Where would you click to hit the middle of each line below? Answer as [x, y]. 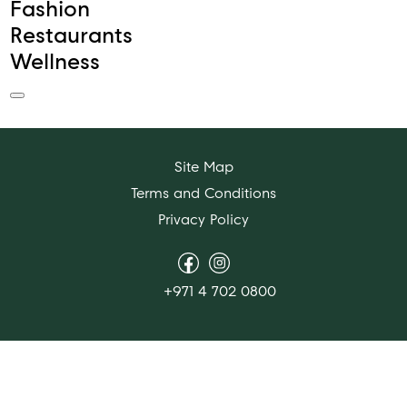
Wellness [55, 61]
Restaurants [72, 35]
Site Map [203, 167]
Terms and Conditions [203, 193]
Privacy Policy [203, 219]
